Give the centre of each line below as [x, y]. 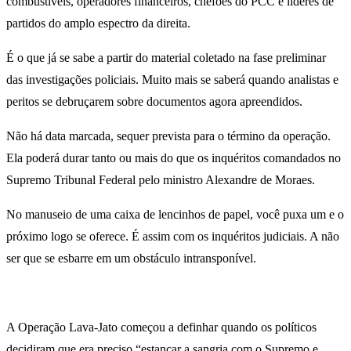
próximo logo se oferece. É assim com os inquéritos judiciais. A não [173, 236]
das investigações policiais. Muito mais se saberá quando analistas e [172, 79]
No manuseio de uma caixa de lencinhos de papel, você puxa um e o [175, 214]
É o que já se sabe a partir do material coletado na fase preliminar [166, 57]
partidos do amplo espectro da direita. [98, 23]
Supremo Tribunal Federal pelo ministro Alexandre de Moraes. [161, 179]
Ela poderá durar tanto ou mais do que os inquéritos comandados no [174, 157]
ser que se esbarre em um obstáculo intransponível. [131, 258]
